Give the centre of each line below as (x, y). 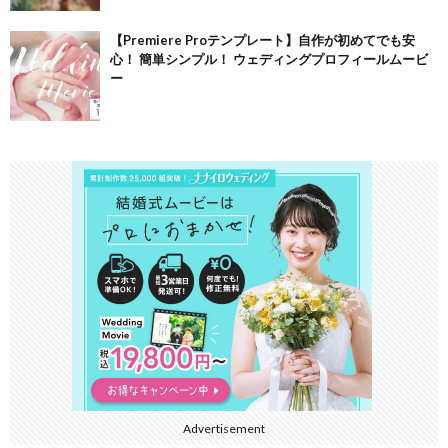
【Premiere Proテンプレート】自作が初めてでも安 (262, 40)
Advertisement (224, 429)
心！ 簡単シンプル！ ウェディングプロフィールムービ (269, 59)
